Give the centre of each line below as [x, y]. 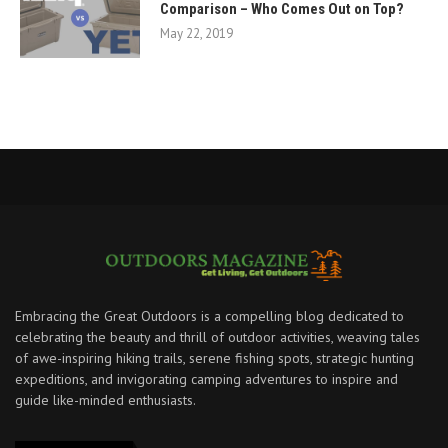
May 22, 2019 [196, 33]
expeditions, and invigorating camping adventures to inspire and [206, 379]
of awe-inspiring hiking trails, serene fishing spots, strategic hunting [214, 358]
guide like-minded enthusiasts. [105, 400]
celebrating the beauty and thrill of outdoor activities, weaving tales [217, 337]
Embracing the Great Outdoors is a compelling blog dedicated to [209, 316]
